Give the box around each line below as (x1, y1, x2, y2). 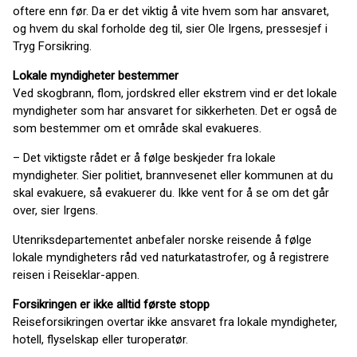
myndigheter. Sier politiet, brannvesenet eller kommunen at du (13, 168, 333, 182)
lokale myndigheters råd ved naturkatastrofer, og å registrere (13, 250, 329, 265)
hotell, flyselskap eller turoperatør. (13, 332, 188, 347)
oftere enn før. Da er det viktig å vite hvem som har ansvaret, (13, 4, 329, 18)
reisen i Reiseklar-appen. (13, 268, 139, 282)
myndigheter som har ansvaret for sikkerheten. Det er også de (13, 104, 337, 118)
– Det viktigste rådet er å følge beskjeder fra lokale (13, 151, 276, 165)
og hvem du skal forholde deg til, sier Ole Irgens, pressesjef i (13, 22, 328, 36)
